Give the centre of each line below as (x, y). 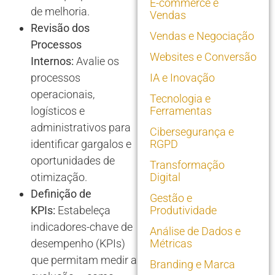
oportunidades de (73, 160)
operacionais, (63, 94)
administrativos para (81, 127)
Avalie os (96, 61)
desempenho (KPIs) (78, 243)
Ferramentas (181, 111)
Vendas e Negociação (202, 36)
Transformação (187, 165)
